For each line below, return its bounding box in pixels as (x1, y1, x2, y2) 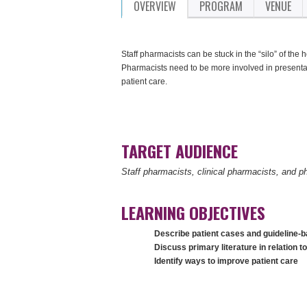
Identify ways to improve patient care (154, 256, 298, 267)
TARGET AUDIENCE (121, 138, 238, 164)
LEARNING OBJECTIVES (121, 200, 265, 225)
